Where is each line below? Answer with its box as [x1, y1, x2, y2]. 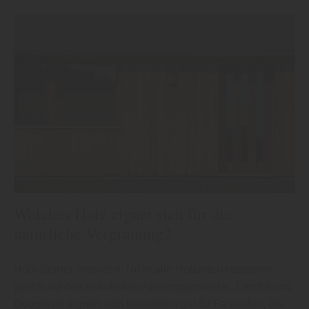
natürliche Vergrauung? [14, 222, 171, 245]
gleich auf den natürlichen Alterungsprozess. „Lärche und [14, 281, 292, 293]
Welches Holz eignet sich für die [14, 203, 232, 226]
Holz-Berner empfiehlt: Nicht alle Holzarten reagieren [14, 263, 272, 276]
